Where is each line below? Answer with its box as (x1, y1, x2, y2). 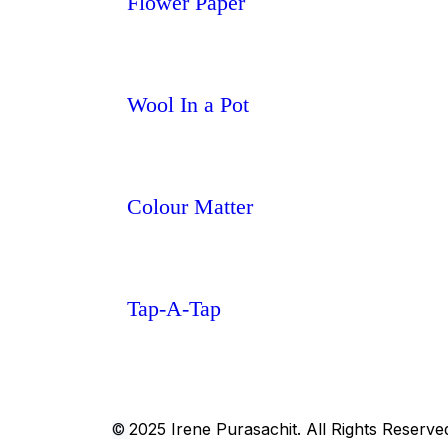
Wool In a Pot (127, 92, 249, 117)
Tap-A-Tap (127, 296, 221, 321)
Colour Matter (127, 194, 253, 219)
